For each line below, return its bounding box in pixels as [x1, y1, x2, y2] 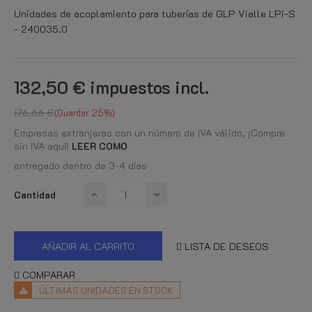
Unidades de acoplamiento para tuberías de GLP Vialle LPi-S [14, 7, 295, 20]
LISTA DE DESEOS [185, 239, 269, 253]
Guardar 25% [57, 107, 112, 118]
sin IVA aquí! [14, 139, 72, 153]
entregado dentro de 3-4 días [14, 159, 147, 172]
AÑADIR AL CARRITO [42, 239, 134, 253]
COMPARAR [22, 268, 75, 281]
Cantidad [14, 188, 56, 201]
